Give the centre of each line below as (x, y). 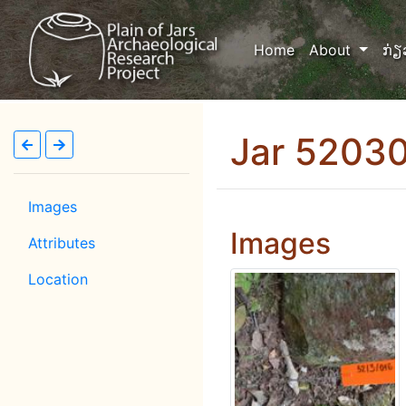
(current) (324, 49)
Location (58, 279)
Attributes (62, 243)
